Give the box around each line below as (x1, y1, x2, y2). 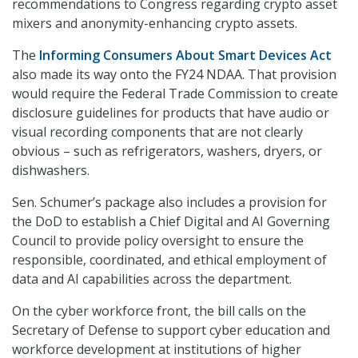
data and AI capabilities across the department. (12, 270, 292, 288)
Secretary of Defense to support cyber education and (12, 321, 330, 340)
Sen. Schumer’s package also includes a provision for (12, 193, 327, 212)
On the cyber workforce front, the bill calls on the (12, 302, 306, 320)
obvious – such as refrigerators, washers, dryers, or (12, 142, 322, 161)
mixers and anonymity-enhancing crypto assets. (12, 14, 297, 33)
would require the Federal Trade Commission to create (12, 85, 338, 103)
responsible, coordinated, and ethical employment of (12, 251, 327, 269)
